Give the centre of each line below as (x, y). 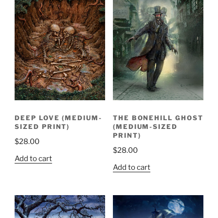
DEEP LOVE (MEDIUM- (59, 118)
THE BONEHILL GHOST (158, 118)
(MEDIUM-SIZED (145, 126)
